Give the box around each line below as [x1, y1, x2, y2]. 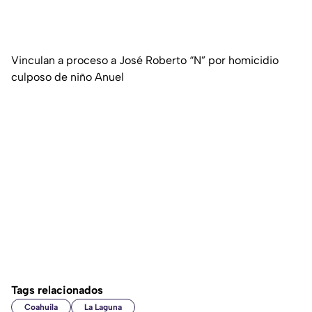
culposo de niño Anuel [11, 70, 124, 84]
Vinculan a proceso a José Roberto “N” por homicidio [11, 54, 279, 68]
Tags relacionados [11, 283, 103, 297]
